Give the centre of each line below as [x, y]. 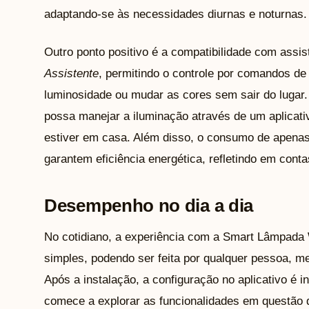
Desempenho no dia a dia [149, 206]
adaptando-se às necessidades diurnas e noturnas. [176, 14]
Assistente [71, 74]
